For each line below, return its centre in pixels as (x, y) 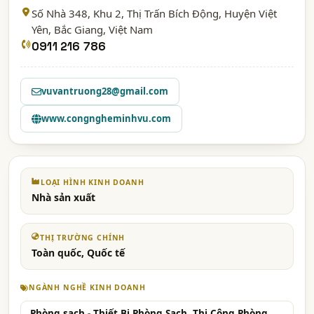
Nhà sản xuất (63, 197)
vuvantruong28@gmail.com (105, 91)
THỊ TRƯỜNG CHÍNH (82, 238)
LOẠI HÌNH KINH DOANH (92, 182)
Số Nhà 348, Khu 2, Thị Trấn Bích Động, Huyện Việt (154, 13)
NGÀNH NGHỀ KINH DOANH (87, 287)
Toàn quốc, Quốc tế (78, 253)
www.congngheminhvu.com (106, 118)
